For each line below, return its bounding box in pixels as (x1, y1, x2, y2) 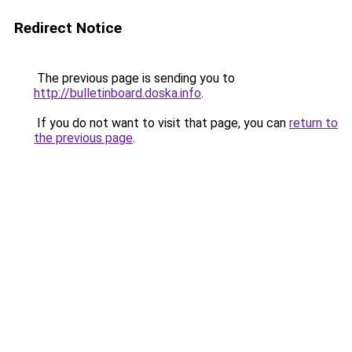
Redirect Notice (14, 19, 122, 37)
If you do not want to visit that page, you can (34, 115, 289, 130)
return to (289, 115, 338, 130)
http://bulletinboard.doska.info (34, 86, 201, 101)
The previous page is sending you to (34, 71, 235, 86)
